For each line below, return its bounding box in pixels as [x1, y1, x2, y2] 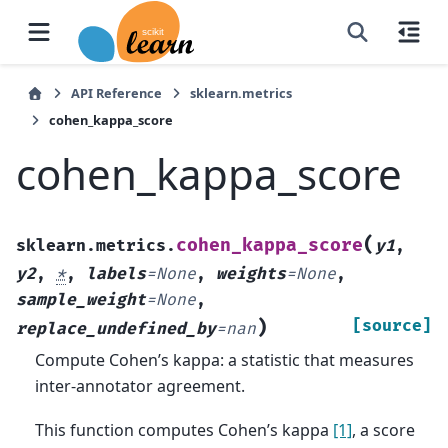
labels [86, 264, 146, 284]
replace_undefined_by [16, 319, 216, 339]
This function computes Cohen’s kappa [35, 419, 334, 442]
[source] [352, 316, 432, 336]
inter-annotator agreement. [35, 375, 246, 397]
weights [216, 264, 286, 284]
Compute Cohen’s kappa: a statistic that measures [35, 349, 415, 371]
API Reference [71, 84, 162, 102]
